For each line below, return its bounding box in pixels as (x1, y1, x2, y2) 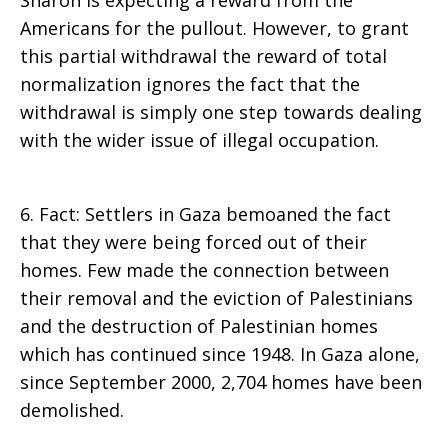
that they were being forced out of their (20, 230, 367, 254)
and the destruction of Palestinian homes (20, 314, 378, 338)
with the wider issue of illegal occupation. (20, 128, 379, 152)
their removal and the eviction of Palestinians (20, 286, 413, 310)
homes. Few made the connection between (20, 258, 389, 282)
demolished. (20, 398, 124, 422)
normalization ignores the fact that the (20, 72, 360, 96)
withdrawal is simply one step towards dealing (20, 100, 422, 124)
